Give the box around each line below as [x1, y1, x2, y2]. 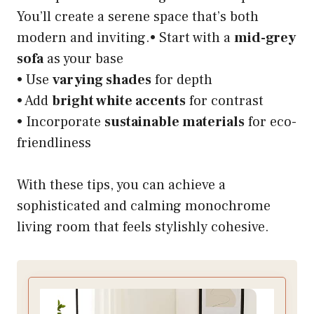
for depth [151, 71, 212, 90]
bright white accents [52, 92, 186, 111]
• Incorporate [17, 113, 104, 132]
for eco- [245, 113, 296, 132]
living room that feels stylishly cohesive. [17, 218, 269, 237]
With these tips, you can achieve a [17, 176, 226, 195]
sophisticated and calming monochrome [17, 197, 271, 216]
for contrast [186, 92, 264, 111]
